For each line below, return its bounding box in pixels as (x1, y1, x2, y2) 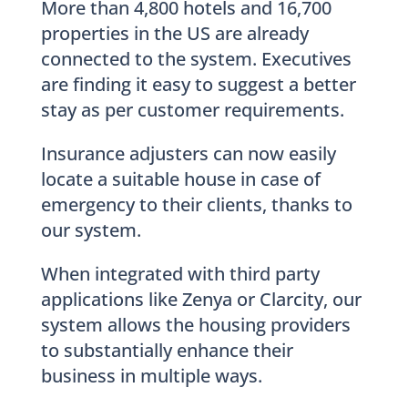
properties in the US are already (40, 20, 309, 46)
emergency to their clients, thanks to (40, 191, 352, 217)
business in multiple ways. (40, 362, 262, 388)
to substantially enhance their (40, 337, 293, 362)
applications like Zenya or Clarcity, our (40, 286, 362, 311)
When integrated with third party (40, 260, 320, 286)
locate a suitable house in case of (40, 166, 321, 191)
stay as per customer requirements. (40, 97, 344, 122)
